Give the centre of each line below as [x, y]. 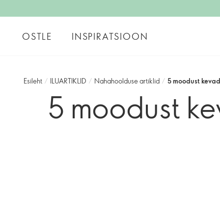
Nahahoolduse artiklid [127, 81]
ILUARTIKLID [68, 81]
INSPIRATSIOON [110, 36]
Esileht [33, 81]
